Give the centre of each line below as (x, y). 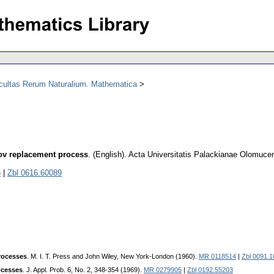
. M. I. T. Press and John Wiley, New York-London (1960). (113, 257)
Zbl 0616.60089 (35, 173)
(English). (110, 155)
